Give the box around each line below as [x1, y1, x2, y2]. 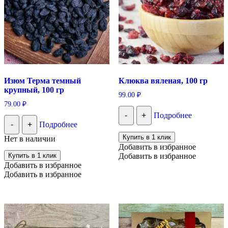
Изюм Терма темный [4, 76, 81, 85]
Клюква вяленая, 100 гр [118, 76, 208, 85]
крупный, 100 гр [4, 85, 64, 95]
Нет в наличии [4, 134, 55, 143]
